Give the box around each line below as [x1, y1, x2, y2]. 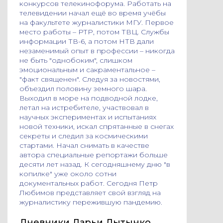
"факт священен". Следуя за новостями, [19, 75, 160, 84]
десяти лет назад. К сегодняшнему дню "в [19, 160, 170, 169]
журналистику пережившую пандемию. [19, 198, 162, 207]
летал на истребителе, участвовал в [19, 103, 149, 112]
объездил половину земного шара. [19, 84, 147, 93]
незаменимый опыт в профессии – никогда [19, 46, 175, 55]
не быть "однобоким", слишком [19, 56, 132, 65]
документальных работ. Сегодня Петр [19, 179, 158, 188]
